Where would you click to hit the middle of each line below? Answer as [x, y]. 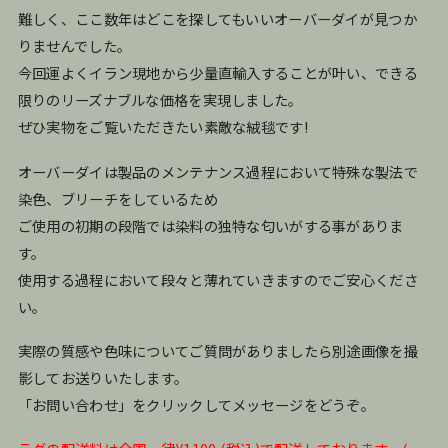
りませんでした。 [74, 46]
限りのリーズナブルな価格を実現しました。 [160, 100]
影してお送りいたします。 [103, 377]
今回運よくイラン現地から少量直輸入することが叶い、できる [217, 73]
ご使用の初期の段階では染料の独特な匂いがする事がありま [210, 225]
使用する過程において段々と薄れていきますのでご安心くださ [217, 279]
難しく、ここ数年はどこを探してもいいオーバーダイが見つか [217, 19]
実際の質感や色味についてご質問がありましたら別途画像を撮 [217, 350]
